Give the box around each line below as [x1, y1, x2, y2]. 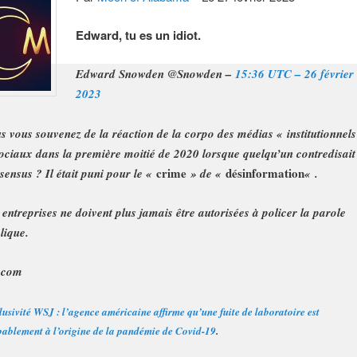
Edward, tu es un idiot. [76, 25, 202, 44]
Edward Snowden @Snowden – [76, 65, 236, 83]
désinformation [225, 163, 304, 182]
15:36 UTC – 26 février [235, 65, 355, 83]
